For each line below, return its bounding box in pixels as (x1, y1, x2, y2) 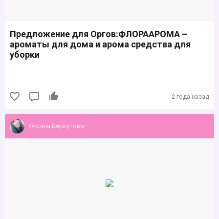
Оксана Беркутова (29, 122, 84, 130)
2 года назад (172, 92, 209, 100)
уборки (10, 49, 40, 60)
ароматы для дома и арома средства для (10, 39, 191, 50)
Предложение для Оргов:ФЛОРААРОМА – (10, 29, 187, 40)
